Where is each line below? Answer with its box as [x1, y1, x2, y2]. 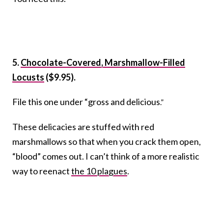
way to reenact [12, 165, 71, 177]
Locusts [12, 72, 44, 83]
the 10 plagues [71, 165, 127, 177]
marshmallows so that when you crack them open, [12, 136, 201, 147]
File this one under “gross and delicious [12, 96, 160, 108]
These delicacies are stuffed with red [12, 121, 154, 133]
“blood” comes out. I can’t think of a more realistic [12, 151, 199, 162]
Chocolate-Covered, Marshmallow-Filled [21, 57, 185, 68]
